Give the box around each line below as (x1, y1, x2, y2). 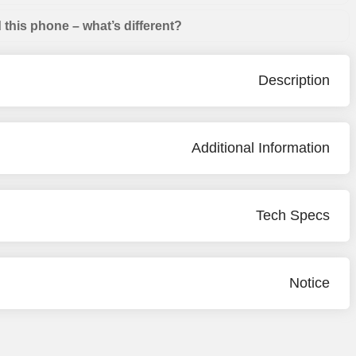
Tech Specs (256, 207, 331, 224)
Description (258, 72, 331, 89)
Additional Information (192, 140, 331, 157)
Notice (289, 275, 331, 292)
